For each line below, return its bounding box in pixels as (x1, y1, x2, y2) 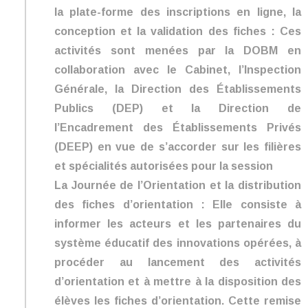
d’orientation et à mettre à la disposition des (54, 275, 301, 287)
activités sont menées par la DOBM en (54, 44, 301, 56)
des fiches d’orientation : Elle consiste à (54, 198, 301, 210)
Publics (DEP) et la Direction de (54, 102, 301, 114)
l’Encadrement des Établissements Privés (54, 121, 301, 133)
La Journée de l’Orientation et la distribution (54, 179, 301, 191)
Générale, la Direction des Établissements (54, 82, 301, 95)
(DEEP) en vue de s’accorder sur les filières (54, 140, 301, 153)
